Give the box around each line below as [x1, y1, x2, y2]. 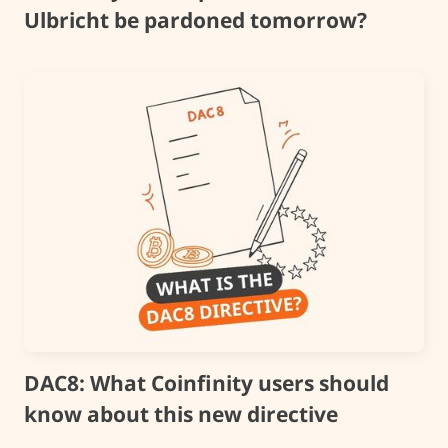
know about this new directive [24, 399, 338, 428]
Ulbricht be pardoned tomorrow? [24, 5, 367, 34]
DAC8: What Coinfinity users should [24, 368, 389, 397]
